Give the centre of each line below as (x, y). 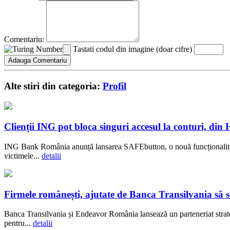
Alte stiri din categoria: (53, 86)
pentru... (18, 223)
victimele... (23, 156)
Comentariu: (24, 40)
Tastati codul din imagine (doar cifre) (132, 49)
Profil (114, 86)
